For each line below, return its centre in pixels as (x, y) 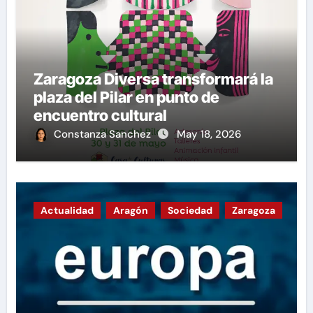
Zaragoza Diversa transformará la (153, 79)
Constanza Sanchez (103, 134)
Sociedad (190, 210)
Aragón (130, 210)
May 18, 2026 (209, 134)
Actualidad (67, 210)
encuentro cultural (100, 115)
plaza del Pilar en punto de (126, 97)
